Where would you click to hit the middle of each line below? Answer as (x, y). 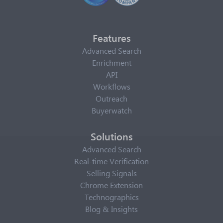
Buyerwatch (111, 110)
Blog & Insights (111, 209)
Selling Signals (111, 173)
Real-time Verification (111, 161)
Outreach (111, 98)
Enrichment (111, 62)
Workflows (111, 86)
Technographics (111, 197)
